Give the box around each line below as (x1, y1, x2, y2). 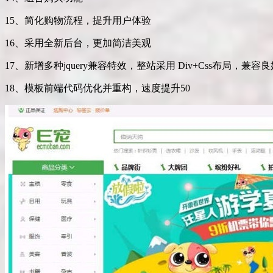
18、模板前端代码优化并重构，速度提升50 (5, 83, 190, 94)
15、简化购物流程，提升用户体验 (5, 15, 151, 26)
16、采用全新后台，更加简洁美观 (5, 38, 151, 49)
